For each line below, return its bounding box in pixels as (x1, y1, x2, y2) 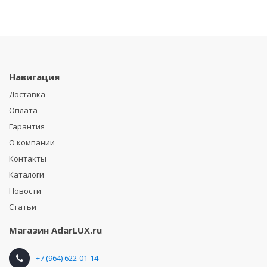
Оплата (9, 104, 38, 116)
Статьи (9, 201, 36, 212)
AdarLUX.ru (51, 223, 102, 236)
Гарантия (9, 120, 45, 132)
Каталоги (9, 169, 44, 180)
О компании (9, 136, 55, 148)
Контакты (9, 153, 46, 164)
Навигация (9, 70, 60, 83)
